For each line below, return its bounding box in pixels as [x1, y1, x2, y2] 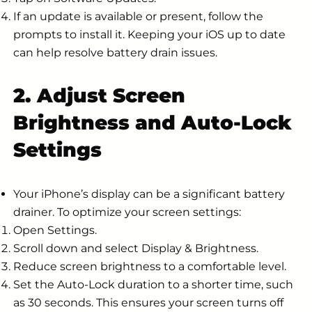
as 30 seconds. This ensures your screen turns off [13, 295, 283, 309]
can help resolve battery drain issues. [13, 45, 217, 59]
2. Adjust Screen [13, 83, 185, 107]
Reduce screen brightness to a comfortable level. [13, 259, 286, 273]
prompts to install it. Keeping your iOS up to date [13, 27, 286, 41]
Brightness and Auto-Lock [13, 110, 292, 134]
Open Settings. [13, 223, 97, 237]
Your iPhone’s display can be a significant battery [13, 187, 285, 201]
